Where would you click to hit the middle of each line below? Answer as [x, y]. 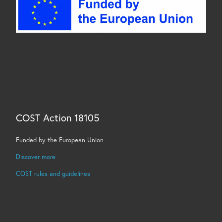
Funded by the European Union [59, 140]
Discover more [35, 157]
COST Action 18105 [57, 117]
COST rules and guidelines [53, 174]
